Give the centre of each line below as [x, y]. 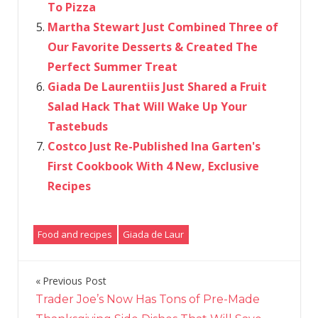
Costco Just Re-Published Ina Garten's [154, 146]
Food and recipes [75, 235]
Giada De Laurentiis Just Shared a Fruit [157, 86]
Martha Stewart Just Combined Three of [163, 27]
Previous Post [74, 280]
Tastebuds [77, 126]
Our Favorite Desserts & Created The [152, 46]
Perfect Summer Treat [112, 66]
